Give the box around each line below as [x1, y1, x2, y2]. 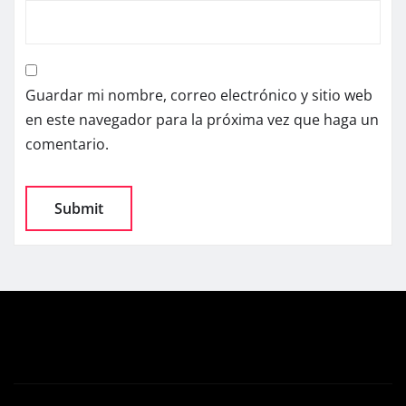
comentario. [25, 133, 109, 154]
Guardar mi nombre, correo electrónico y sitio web [25, 84, 372, 105]
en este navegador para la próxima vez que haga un [25, 109, 379, 130]
